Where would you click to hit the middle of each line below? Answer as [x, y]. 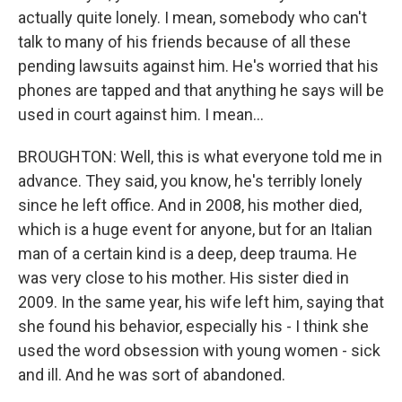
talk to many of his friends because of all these [184, 41]
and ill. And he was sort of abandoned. [152, 374]
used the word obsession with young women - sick [199, 350]
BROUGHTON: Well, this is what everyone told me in [200, 156]
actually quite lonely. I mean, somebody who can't [192, 17]
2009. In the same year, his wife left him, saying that [201, 301]
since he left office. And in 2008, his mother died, [190, 205]
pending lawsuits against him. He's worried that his [198, 66]
